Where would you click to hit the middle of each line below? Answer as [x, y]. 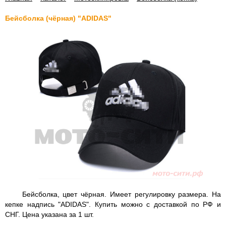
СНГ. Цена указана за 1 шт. [51, 215]
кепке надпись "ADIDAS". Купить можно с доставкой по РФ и [113, 205]
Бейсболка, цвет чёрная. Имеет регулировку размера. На [113, 194]
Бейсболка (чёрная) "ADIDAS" [58, 18]
